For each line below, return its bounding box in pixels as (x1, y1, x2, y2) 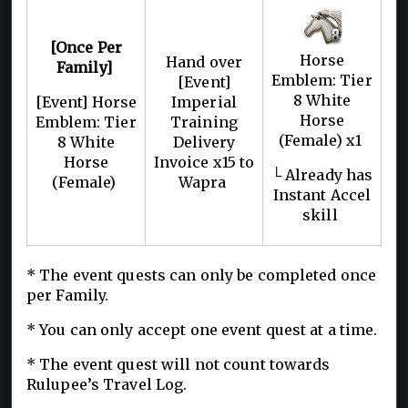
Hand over (165, 52, 243, 71)
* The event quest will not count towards (26, 354, 331, 373)
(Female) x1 (278, 130, 366, 149)
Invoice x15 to (153, 152, 255, 171)
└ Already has (270, 165, 373, 184)
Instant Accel (272, 185, 372, 204)
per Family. (26, 285, 113, 304)
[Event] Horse (35, 92, 138, 111)
